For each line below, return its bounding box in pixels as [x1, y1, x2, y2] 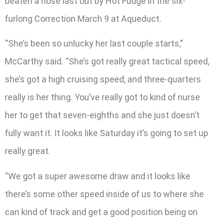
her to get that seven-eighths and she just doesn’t [5, 110, 200, 121]
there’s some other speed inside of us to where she [5, 188, 204, 199]
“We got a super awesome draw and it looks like [5, 170, 190, 181]
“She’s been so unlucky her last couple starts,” [5, 38, 183, 49]
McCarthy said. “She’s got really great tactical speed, [5, 56, 209, 67]
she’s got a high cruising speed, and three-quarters [5, 74, 201, 85]
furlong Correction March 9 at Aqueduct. [5, 13, 161, 24]
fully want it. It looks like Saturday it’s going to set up [5, 128, 208, 139]
